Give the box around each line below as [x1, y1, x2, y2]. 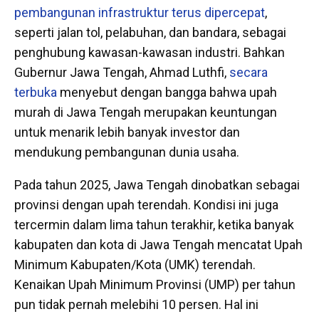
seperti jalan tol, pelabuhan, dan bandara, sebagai [14, 25, 286, 41]
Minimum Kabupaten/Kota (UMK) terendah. [14, 257, 256, 273]
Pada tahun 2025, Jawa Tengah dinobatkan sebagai [14, 177, 300, 193]
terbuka [14, 85, 57, 100]
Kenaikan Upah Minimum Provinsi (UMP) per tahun [14, 277, 296, 293]
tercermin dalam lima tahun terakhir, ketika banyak [14, 217, 294, 233]
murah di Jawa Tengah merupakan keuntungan [14, 105, 277, 120]
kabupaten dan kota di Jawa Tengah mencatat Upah [14, 237, 303, 253]
